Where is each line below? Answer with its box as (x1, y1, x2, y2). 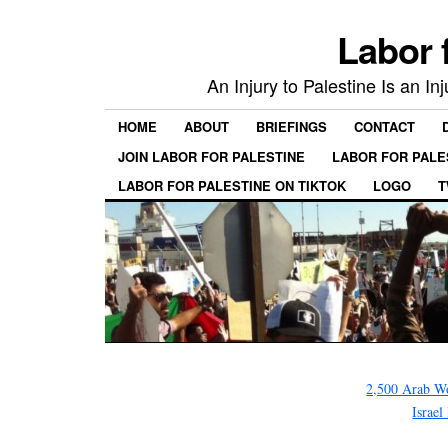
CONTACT (354, 117, 415, 137)
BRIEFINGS (256, 117, 327, 137)
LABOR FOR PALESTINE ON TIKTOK (118, 175, 346, 195)
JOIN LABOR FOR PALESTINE (118, 146, 305, 166)
